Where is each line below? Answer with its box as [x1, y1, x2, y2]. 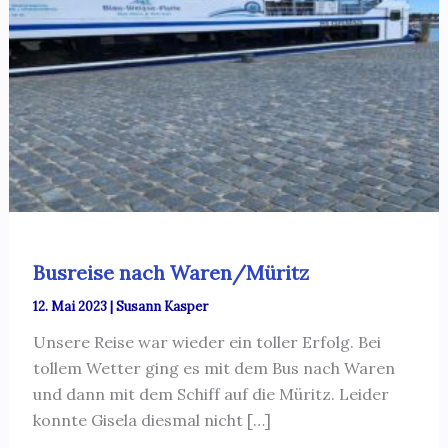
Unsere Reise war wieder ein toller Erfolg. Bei [32, 332, 381, 353]
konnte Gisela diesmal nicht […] [32, 410, 271, 431]
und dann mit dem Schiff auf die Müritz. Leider [32, 384, 389, 405]
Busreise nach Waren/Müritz [32, 260, 309, 286]
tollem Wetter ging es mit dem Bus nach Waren [32, 358, 395, 379]
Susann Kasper [115, 298, 208, 316]
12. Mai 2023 [32, 298, 110, 316]
